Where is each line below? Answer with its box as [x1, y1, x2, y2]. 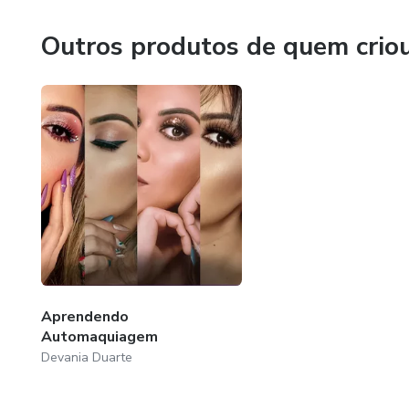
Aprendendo [41, 306, 129, 327]
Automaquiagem [41, 326, 158, 347]
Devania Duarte [41, 348, 132, 366]
